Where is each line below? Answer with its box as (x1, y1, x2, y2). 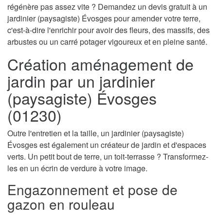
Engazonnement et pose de (7, 179, 178, 199)
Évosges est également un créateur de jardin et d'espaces (7, 139, 206, 150)
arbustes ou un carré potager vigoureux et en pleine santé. (7, 36, 207, 47)
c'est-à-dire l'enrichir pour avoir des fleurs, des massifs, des (7, 24, 210, 36)
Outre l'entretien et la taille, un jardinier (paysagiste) (7, 127, 184, 139)
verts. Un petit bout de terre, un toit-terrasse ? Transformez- (7, 150, 208, 162)
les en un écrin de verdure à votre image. (7, 162, 147, 174)
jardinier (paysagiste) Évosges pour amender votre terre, (7, 12, 200, 24)
